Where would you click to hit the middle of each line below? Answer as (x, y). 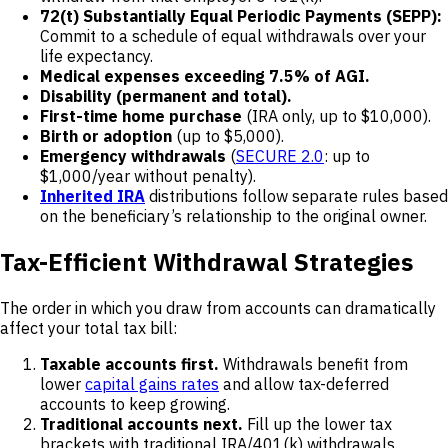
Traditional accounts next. (141, 423)
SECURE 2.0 (280, 155)
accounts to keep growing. (135, 403)
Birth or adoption (106, 135)
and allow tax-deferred (304, 383)
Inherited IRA (92, 195)
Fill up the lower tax (317, 423)
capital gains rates (152, 383)
